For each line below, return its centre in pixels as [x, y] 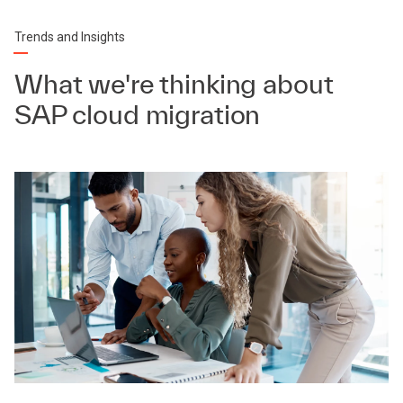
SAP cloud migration [138, 115]
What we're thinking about [174, 84]
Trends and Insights [70, 37]
